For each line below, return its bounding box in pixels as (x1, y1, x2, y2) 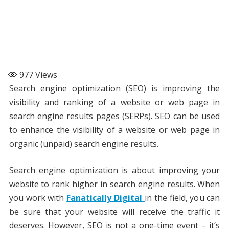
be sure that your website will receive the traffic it (9, 206, 220, 218)
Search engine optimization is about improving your (9, 165, 220, 176)
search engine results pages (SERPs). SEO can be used (9, 110, 220, 122)
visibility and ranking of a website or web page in (9, 97, 220, 108)
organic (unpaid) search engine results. (9, 138, 158, 150)
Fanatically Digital (66, 192, 143, 204)
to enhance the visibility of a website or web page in (9, 124, 220, 136)
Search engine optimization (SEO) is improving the (9, 83, 220, 95)
